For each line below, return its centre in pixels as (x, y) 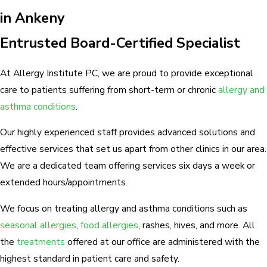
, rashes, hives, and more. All (197, 225)
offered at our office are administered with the (164, 241)
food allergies (109, 225)
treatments (42, 241)
